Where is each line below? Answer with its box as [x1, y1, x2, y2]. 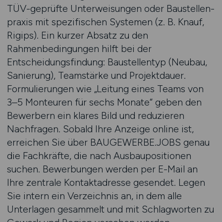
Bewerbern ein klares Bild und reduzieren [6, 110, 184, 121]
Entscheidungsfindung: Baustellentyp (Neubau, [6, 56, 207, 68]
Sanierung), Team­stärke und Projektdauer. [6, 69, 186, 81]
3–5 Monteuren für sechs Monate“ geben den [6, 96, 202, 108]
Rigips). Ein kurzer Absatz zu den [6, 29, 148, 41]
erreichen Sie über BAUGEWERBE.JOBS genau [6, 136, 210, 148]
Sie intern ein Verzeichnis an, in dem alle [6, 190, 182, 202]
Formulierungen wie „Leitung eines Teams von [6, 83, 204, 95]
